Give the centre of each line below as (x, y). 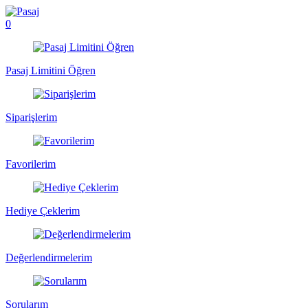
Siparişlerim (31, 117)
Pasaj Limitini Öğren (51, 70)
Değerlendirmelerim (49, 257)
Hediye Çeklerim (43, 211)
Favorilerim (31, 164)
